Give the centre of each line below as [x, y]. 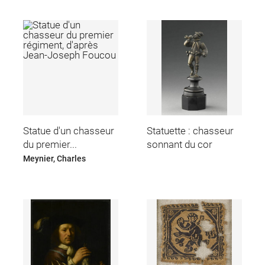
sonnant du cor [180, 144]
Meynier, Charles [54, 159]
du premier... [50, 144]
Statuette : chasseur [190, 130]
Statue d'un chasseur [68, 130]
